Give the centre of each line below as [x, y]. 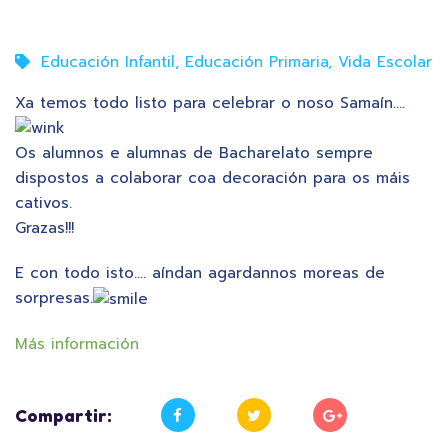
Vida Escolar [385, 62]
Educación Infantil [108, 62]
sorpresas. [54, 298]
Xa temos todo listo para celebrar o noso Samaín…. [210, 103]
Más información [77, 343]
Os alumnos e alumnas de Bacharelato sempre [194, 153]
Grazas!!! [44, 228]
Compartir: [63, 415]
